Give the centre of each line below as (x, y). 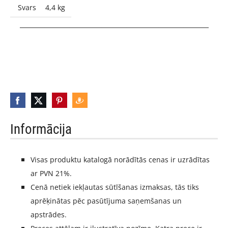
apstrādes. (49, 215)
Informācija (41, 129)
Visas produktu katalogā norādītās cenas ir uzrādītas (120, 160)
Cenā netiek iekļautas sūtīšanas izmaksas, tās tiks (115, 187)
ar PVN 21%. (51, 174)
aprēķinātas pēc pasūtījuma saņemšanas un (106, 201)
